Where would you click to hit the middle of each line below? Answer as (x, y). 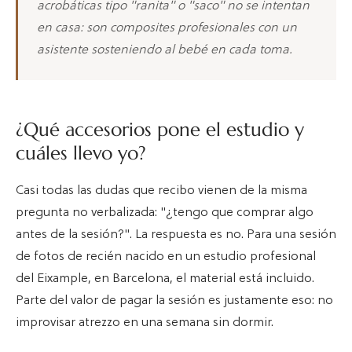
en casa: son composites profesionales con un (167, 29)
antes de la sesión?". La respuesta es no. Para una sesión (176, 235)
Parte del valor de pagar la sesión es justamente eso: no (174, 301)
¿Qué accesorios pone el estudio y (160, 130)
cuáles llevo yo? (81, 154)
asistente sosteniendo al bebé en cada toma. (165, 51)
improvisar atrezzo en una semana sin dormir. (145, 323)
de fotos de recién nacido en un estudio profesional (166, 257)
